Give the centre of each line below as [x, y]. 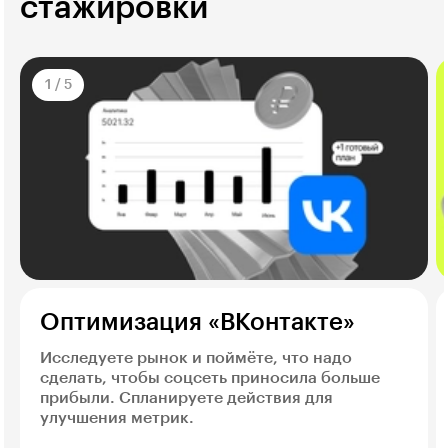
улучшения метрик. [117, 417]
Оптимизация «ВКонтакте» [197, 321]
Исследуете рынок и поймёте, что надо [196, 357]
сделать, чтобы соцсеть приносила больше [210, 377]
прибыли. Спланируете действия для [186, 397]
